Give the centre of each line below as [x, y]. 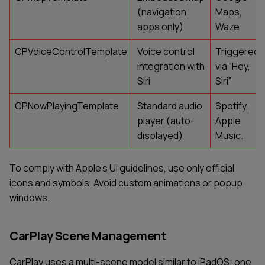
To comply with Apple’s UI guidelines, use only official [122, 168]
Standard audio [170, 106]
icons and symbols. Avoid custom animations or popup [126, 182]
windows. [30, 197]
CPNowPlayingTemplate [67, 106]
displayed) [160, 135]
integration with [171, 66]
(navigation [162, 12]
